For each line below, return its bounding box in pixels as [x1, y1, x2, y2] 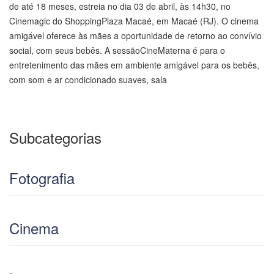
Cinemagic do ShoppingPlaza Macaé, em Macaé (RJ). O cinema [9, 15, 259, 28]
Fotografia [9, 167, 75, 189]
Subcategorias [9, 127, 102, 149]
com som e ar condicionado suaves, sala [9, 73, 167, 86]
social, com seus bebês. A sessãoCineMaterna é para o [9, 44, 225, 57]
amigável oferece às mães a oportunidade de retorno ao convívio [9, 29, 262, 42]
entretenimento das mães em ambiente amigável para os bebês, [9, 59, 259, 72]
